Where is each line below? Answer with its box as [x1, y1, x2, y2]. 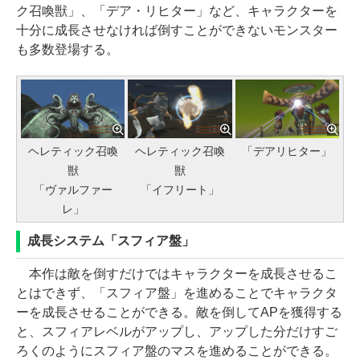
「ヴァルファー [33, 182, 112, 196]
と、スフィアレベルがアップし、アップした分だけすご [16, 324, 337, 338]
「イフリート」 [141, 182, 219, 196]
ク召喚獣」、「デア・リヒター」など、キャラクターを [16, 4, 337, 18]
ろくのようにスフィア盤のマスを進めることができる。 [16, 343, 337, 358]
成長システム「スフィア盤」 [27, 233, 194, 247]
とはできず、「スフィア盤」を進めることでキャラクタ [16, 285, 337, 300]
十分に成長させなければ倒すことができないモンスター [16, 23, 337, 38]
